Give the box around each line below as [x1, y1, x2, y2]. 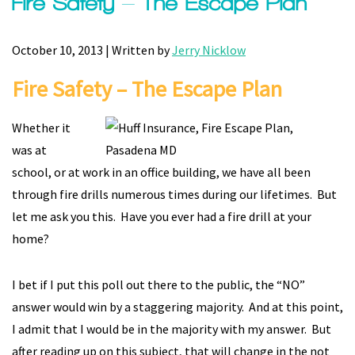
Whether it [12, 120, 71, 136]
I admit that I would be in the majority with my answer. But [12, 321, 331, 337]
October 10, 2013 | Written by [12, 42, 172, 58]
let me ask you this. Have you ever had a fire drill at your [12, 208, 311, 224]
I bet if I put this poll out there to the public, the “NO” [12, 277, 305, 292]
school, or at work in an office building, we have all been [12, 164, 311, 180]
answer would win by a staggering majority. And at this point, [12, 299, 343, 315]
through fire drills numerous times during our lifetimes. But [12, 186, 337, 202]
